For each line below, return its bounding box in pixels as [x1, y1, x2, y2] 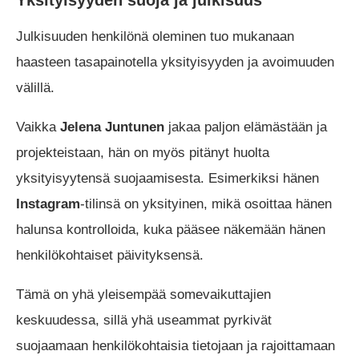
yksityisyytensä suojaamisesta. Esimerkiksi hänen [16, 170, 319, 186]
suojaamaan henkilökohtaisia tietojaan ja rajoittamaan [16, 337, 335, 353]
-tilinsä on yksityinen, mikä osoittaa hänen [80, 196, 332, 212]
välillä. [16, 79, 54, 95]
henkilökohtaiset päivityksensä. [16, 247, 204, 263]
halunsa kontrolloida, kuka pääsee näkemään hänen [16, 221, 325, 237]
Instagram [16, 196, 80, 212]
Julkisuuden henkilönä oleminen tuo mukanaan [16, 28, 294, 44]
